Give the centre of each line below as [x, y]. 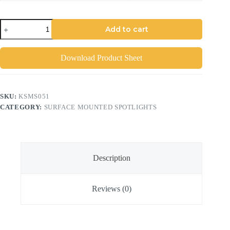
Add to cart [127, 30]
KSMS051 [34, 97]
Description [111, 158]
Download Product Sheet [101, 58]
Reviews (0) [111, 189]
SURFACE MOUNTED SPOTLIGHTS [100, 107]
